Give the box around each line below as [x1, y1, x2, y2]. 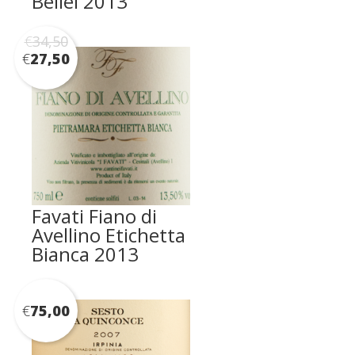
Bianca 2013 [32, 240, 139, 267]
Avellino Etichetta [32, 221, 185, 248]
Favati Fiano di [32, 202, 157, 229]
